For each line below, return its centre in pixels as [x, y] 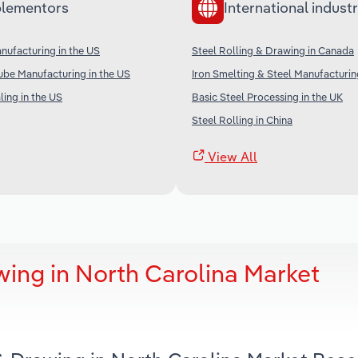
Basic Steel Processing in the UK [267, 96]
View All [231, 156]
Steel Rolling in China [242, 119]
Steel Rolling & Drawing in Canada [273, 50]
